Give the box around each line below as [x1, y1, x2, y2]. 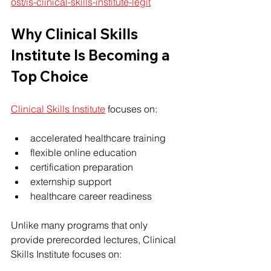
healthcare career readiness [30, 189, 152, 202]
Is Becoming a [71, 45, 173, 64]
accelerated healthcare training [30, 131, 166, 144]
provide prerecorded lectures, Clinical [11, 233, 178, 246]
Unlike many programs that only [11, 218, 150, 231]
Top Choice [11, 67, 88, 85]
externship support [30, 175, 111, 188]
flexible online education [30, 146, 137, 158]
